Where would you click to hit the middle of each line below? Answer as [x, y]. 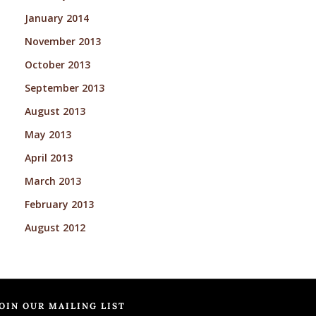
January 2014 [56, 18]
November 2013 [62, 41]
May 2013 [48, 134]
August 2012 [55, 227]
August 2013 [55, 111]
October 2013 [57, 64]
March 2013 [53, 181]
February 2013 [59, 204]
